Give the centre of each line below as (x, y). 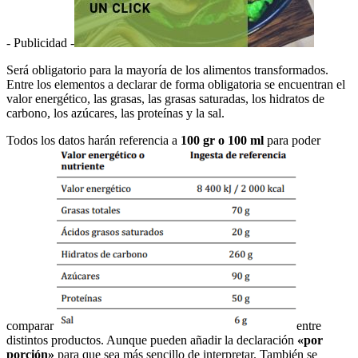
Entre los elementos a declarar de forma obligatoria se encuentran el (176, 84)
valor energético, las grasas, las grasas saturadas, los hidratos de (165, 98)
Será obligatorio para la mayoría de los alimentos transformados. (167, 70)
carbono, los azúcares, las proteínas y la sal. (115, 113)
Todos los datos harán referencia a (93, 140)
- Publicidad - (40, 42)
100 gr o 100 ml (222, 140)
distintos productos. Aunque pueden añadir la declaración (152, 340)
